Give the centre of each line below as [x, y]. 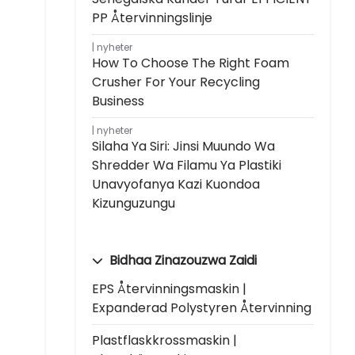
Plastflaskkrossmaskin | [164, 340]
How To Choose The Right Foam [191, 63]
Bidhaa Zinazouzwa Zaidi [181, 260]
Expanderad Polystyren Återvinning [202, 307]
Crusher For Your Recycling [176, 82]
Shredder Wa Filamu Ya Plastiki [187, 165]
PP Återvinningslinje [152, 17]
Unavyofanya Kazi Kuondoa [176, 184]
